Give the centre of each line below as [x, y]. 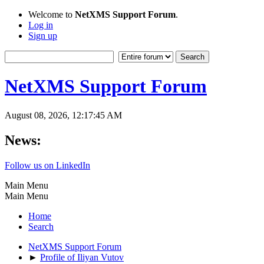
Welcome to [52, 14]
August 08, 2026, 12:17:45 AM [63, 115]
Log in [41, 25]
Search [41, 226]
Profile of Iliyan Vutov [82, 257]
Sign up [43, 36]
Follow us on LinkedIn [47, 165]
